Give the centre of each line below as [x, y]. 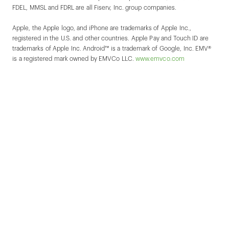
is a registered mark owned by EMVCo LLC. [74, 59]
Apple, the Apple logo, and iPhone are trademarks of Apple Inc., [102, 28]
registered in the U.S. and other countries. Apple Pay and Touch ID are [110, 39]
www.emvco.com [160, 59]
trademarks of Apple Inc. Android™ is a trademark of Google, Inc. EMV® [112, 49]
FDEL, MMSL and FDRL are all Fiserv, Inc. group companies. [95, 8]
